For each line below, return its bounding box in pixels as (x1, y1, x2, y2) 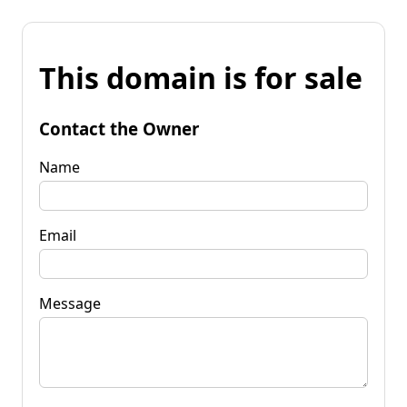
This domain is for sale (39, 58, 362, 98)
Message (39, 293, 101, 313)
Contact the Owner (39, 116, 199, 140)
